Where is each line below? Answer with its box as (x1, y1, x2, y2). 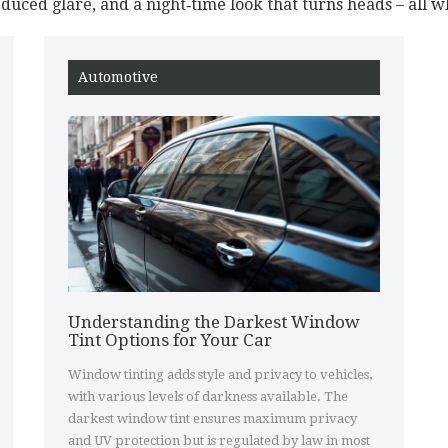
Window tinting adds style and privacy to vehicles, (68, 366, 372, 382)
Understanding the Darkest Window (68, 311, 360, 332)
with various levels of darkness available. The (68, 388, 348, 404)
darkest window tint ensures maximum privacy (68, 410, 357, 426)
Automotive (78, 69, 158, 85)
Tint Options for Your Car (68, 329, 272, 350)
